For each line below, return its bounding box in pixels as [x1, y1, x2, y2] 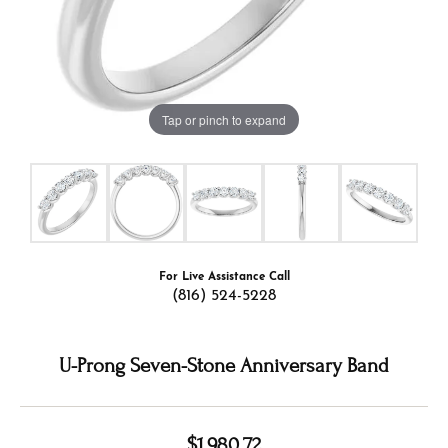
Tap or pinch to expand [162, 110, 286, 128]
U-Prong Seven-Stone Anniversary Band [59, 353, 389, 377]
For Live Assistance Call [158, 270, 290, 283]
